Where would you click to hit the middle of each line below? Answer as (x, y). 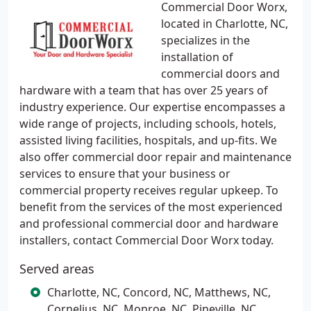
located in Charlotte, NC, (225, 24)
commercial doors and (220, 74)
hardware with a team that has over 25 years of (144, 90)
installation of (197, 57)
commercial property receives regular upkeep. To (149, 190)
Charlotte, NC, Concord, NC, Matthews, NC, (159, 292)
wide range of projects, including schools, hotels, (148, 124)
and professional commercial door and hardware (149, 224)
